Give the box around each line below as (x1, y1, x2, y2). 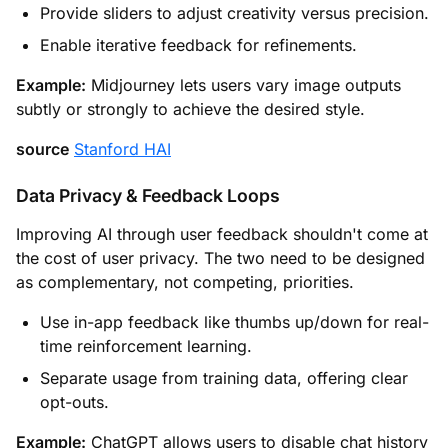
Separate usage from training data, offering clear (40, 367, 408, 388)
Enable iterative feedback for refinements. (40, 34, 357, 55)
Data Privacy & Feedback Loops (16, 184, 280, 206)
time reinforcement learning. (40, 335, 252, 356)
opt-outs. (40, 391, 109, 412)
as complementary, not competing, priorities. (16, 271, 354, 292)
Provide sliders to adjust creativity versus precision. (40, 2, 429, 23)
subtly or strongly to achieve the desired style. (16, 98, 365, 119)
